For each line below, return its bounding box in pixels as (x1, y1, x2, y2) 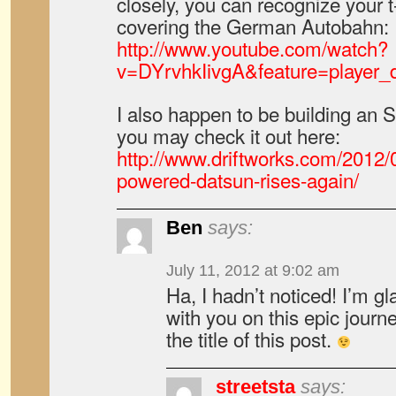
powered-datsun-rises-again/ (117, 165, 359, 194)
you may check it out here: (117, 121, 340, 149)
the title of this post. (166, 324, 337, 353)
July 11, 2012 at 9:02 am (166, 262, 339, 279)
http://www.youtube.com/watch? (117, 34, 388, 62)
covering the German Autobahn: (117, 11, 389, 40)
